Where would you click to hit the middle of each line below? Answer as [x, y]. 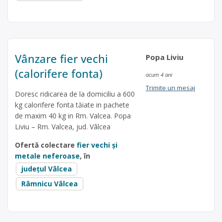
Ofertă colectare [46, 145]
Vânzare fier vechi [61, 59]
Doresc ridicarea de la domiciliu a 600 [75, 94]
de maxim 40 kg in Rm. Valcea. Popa [73, 116]
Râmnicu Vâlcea [50, 184]
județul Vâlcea [47, 169]
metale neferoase [47, 156]
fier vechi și [97, 145]
